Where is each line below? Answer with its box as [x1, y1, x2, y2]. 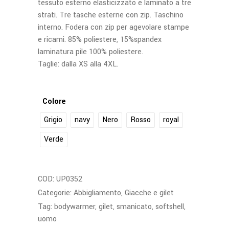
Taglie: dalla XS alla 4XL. [38, 59, 118, 70]
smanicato [117, 201, 152, 212]
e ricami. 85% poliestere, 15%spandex [38, 34, 162, 45]
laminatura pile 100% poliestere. [38, 47, 143, 57]
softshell [155, 201, 184, 212]
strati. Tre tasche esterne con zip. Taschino [38, 10, 184, 20]
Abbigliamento [74, 188, 121, 198]
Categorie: [38, 188, 74, 198]
